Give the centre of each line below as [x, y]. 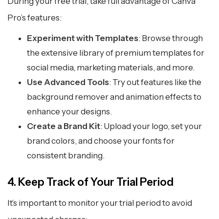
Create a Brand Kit [64, 126]
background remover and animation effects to [114, 97]
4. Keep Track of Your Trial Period [90, 182]
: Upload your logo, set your [151, 126]
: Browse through [171, 38]
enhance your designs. [69, 112]
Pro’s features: [34, 18]
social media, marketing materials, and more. [111, 68]
